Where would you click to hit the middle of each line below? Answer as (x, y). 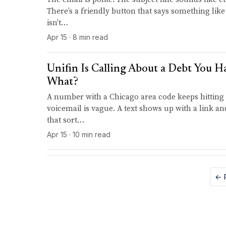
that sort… (66, 121)
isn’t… (58, 23)
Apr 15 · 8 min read (78, 37)
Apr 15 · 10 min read (79, 135)
